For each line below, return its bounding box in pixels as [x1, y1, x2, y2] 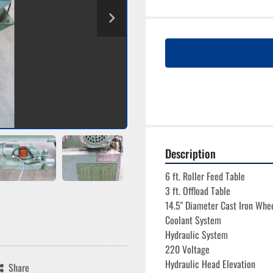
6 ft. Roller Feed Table [165, 169, 245, 183]
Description [165, 145, 216, 161]
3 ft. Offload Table [165, 183, 230, 198]
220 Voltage [165, 242, 210, 257]
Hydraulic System [165, 227, 228, 242]
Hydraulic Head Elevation [165, 257, 255, 271]
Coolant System [165, 213, 221, 227]
